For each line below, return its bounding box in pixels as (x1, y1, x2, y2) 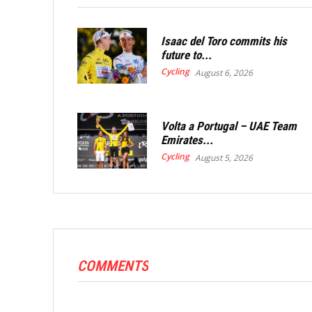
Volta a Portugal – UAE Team (161, 118, 297, 133)
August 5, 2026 (195, 151, 253, 164)
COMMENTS (77, 258, 148, 275)
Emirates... (161, 132, 214, 147)
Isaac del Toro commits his (161, 33, 288, 48)
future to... (161, 47, 212, 62)
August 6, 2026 (195, 66, 253, 79)
